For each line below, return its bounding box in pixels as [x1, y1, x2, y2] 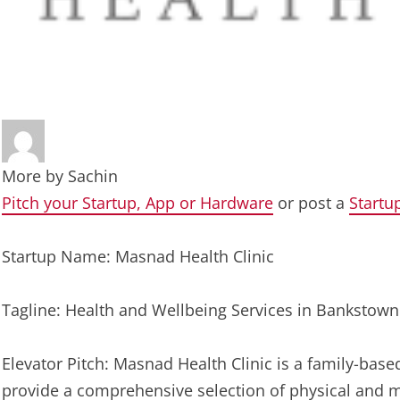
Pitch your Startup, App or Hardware [2, 192, 273, 213]
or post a [273, 192, 349, 213]
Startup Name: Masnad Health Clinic [2, 246, 274, 267]
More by [2, 165, 68, 187]
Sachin [68, 165, 118, 187]
